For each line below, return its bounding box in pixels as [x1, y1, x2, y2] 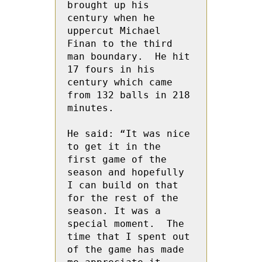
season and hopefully [67, 167, 184, 178]
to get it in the [67, 141, 161, 152]
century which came [67, 77, 173, 88]
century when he [67, 12, 155, 23]
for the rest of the [67, 192, 178, 204]
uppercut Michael [67, 25, 161, 36]
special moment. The [67, 218, 184, 229]
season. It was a [67, 205, 161, 216]
